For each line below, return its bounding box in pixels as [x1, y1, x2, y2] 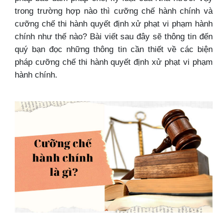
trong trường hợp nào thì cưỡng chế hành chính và [15, 6, 213, 16]
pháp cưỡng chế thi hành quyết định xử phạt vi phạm [15, 57, 213, 67]
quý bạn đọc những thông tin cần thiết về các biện [15, 44, 213, 54]
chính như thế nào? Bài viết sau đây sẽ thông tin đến [15, 31, 213, 41]
